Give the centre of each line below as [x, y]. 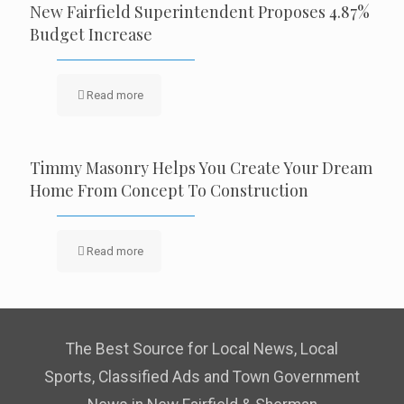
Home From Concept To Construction [169, 191]
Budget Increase [91, 35]
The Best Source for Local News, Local [202, 349]
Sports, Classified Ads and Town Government [202, 377]
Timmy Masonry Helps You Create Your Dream [201, 168]
